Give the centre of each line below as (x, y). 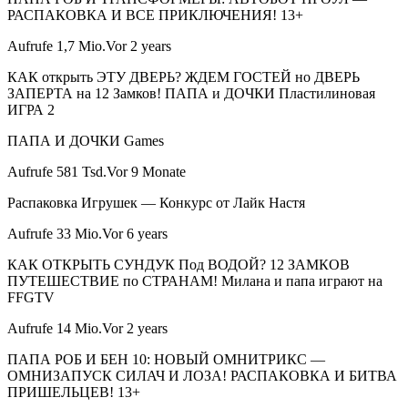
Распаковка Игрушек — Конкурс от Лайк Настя (156, 203)
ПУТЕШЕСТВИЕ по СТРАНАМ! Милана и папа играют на (195, 281)
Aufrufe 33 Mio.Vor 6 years (87, 234)
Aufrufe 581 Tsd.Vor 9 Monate (97, 172)
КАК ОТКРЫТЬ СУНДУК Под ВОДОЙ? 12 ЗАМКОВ (178, 265)
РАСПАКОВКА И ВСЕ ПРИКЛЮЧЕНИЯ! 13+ (155, 15)
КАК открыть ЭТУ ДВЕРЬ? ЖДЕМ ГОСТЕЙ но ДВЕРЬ (184, 77)
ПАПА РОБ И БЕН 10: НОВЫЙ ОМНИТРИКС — (166, 360)
